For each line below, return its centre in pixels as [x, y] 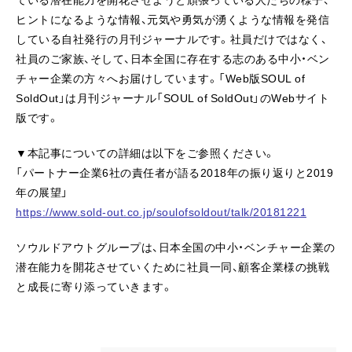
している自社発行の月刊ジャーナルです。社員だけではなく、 [171, 38]
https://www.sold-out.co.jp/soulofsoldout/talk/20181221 [161, 211]
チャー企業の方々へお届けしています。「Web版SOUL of [160, 78]
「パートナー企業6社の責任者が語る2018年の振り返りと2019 [174, 172]
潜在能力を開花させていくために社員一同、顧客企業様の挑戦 [172, 266]
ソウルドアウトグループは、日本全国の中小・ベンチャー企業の [176, 247]
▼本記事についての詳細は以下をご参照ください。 [146, 152]
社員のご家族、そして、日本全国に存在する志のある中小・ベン [173, 58]
